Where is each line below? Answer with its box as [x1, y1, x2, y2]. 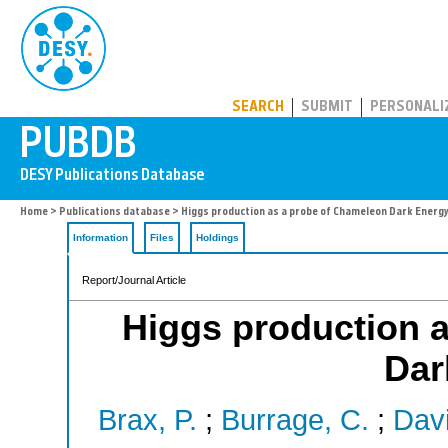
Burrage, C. [221, 404, 369, 437]
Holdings [196, 232, 239, 243]
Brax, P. [98, 404, 197, 437]
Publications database [59, 207, 170, 218]
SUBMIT [301, 100, 353, 115]
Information [73, 232, 128, 243]
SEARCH [232, 100, 284, 115]
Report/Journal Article [82, 274, 186, 286]
